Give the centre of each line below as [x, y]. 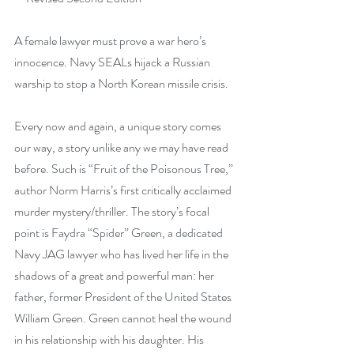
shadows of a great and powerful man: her [115, 275]
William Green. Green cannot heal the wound [124, 318]
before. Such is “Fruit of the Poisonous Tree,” [125, 169]
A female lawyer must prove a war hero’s [111, 41]
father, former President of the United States [124, 297]
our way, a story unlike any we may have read [122, 147]
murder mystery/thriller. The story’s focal [113, 211]
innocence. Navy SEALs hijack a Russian [113, 62]
